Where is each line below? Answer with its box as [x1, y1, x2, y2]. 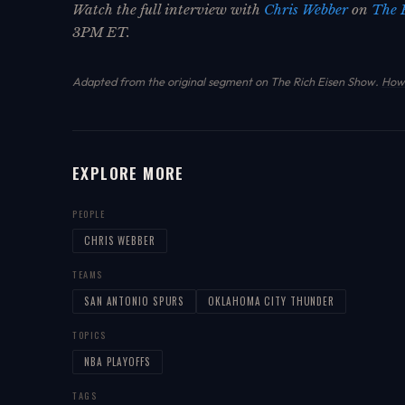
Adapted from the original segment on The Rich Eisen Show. [72, 73, 381, 89]
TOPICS [72, 327, 107, 342]
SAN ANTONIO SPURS [84, 293, 185, 308]
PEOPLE [72, 206, 106, 221]
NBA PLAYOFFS [84, 353, 151, 369]
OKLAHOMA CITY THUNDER [208, 293, 335, 308]
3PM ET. [72, 23, 130, 41]
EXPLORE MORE [72, 160, 184, 184]
